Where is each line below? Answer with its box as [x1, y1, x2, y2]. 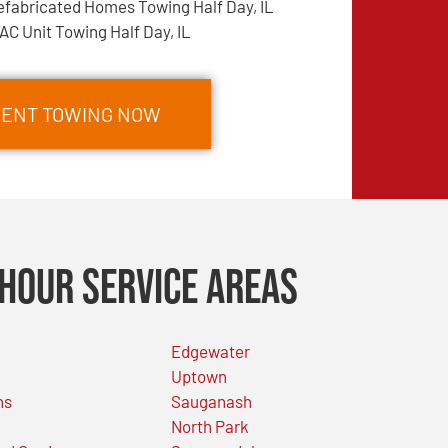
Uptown [170, 365, 227, 386]
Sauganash [170, 390, 252, 411]
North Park [170, 415, 249, 436]
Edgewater [170, 340, 250, 361]
